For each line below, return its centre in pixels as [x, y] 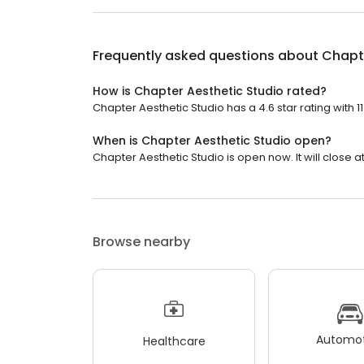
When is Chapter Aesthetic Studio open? [212, 141]
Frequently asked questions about [207, 56]
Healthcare [174, 341]
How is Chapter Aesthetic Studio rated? [210, 91]
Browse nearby [141, 242]
